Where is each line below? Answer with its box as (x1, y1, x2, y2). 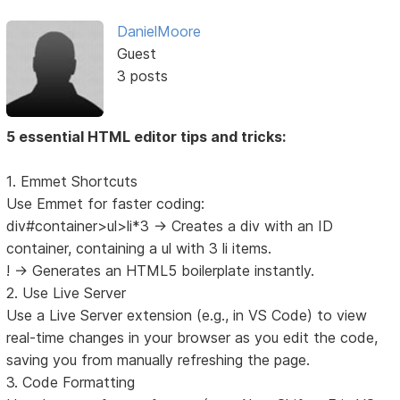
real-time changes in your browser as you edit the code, (6, 329, 379, 347)
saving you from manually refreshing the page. (6, 351, 311, 370)
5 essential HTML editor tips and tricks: (6, 128, 287, 146)
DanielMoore (116, 22, 201, 41)
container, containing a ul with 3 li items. (6, 239, 272, 258)
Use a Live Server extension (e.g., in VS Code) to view (6, 306, 368, 325)
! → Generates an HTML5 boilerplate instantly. (6, 262, 315, 280)
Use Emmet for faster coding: (6, 195, 205, 213)
